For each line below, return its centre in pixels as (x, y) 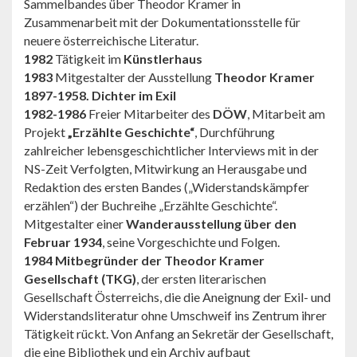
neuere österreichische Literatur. (111, 40)
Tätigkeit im (88, 58)
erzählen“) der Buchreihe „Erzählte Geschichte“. (151, 205)
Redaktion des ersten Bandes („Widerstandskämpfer (167, 186)
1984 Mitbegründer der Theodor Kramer (144, 260)
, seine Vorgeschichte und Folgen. (191, 241)
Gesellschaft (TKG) (80, 278)
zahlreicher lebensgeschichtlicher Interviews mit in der (171, 150)
